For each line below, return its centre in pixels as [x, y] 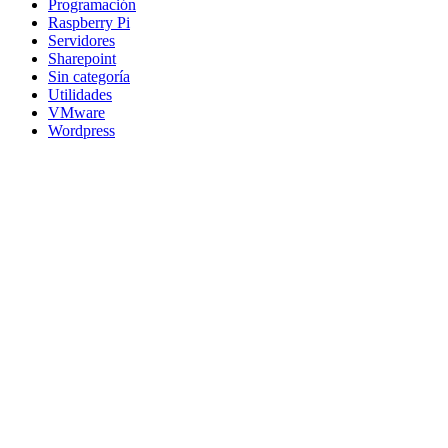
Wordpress [81, 130]
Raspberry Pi [89, 22]
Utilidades [80, 94]
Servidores [81, 40]
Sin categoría [89, 76]
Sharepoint [82, 58]
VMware [76, 112]
